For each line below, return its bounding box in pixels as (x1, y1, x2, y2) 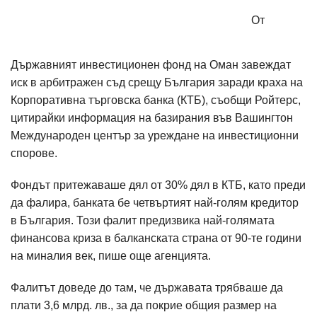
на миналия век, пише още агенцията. (11, 250, 211, 262)
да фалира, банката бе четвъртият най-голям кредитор (11, 197, 299, 209)
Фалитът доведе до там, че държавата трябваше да (11, 282, 283, 294)
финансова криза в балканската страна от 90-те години (11, 232, 301, 244)
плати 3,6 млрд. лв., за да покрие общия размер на (11, 299, 277, 311)
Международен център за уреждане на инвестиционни (11, 129, 299, 142)
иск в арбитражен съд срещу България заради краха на (11, 76, 303, 88)
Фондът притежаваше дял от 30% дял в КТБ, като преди (11, 179, 306, 191)
